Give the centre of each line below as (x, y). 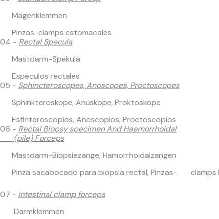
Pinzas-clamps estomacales (62, 33)
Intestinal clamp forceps (62, 194)
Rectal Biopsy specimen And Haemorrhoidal (97, 129)
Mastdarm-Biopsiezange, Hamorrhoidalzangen (94, 155)
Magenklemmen (39, 15)
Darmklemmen (38, 211)
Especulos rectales (45, 76)
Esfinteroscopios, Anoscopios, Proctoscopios (93, 120)
